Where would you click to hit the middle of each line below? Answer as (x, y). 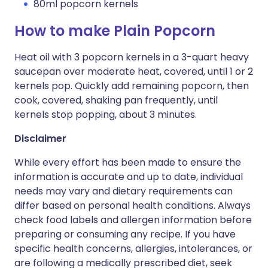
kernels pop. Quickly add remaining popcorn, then (132, 86)
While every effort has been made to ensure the (128, 162)
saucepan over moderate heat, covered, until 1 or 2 (134, 71)
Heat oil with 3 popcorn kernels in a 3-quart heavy (132, 57)
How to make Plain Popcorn (115, 31)
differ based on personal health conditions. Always (133, 205)
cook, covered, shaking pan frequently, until (116, 100)
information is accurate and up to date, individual (129, 177)
